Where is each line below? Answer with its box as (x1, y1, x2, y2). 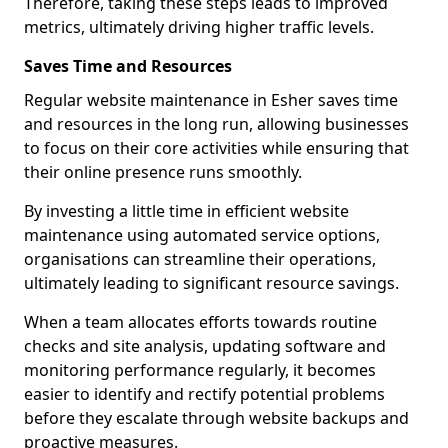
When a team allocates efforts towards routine (24, 311, 377, 333)
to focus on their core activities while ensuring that (24, 137, 409, 159)
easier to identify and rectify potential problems (24, 383, 385, 405)
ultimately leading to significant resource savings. (24, 272, 399, 294)
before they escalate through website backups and (24, 407, 409, 429)
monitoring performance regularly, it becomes (24, 359, 376, 381)
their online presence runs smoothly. (24, 161, 302, 183)
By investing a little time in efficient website (24, 200, 349, 222)
